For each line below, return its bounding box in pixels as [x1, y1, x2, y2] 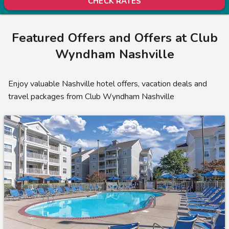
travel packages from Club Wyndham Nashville [8, 90, 174, 102]
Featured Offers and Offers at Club [11, 29, 218, 46]
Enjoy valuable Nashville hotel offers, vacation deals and [8, 78, 207, 89]
